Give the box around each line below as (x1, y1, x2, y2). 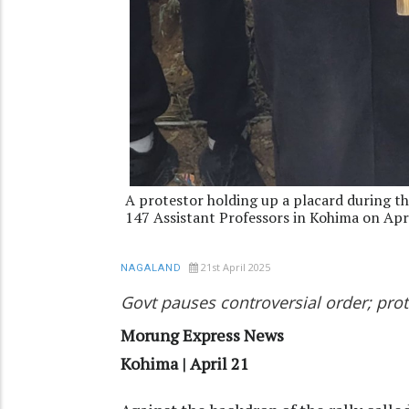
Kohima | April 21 (121, 352, 249, 375)
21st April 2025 (201, 259, 270, 274)
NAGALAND (121, 261, 182, 274)
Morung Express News (121, 324, 284, 347)
